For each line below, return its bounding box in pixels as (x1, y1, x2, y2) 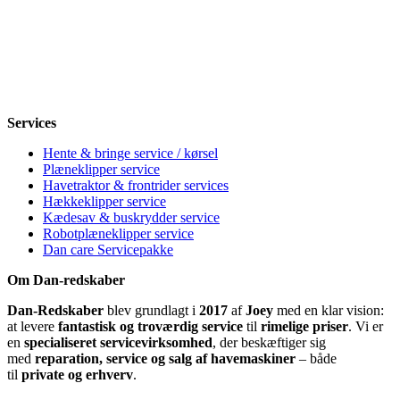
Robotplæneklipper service (43, 225, 194, 241)
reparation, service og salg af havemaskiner (35, 350, 296, 366)
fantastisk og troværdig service (58, 318, 243, 334)
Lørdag (7, 68, 48, 84)
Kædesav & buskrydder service (43, 209, 220, 225)
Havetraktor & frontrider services (43, 177, 229, 193)
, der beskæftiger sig (212, 334, 326, 350)
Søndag (7, 84, 50, 100)
